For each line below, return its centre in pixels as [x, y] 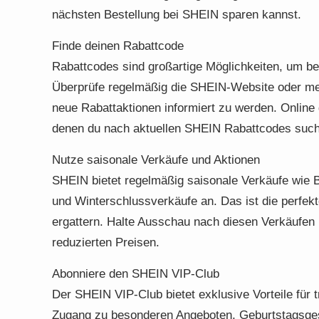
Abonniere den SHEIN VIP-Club [136, 274]
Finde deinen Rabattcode [118, 46]
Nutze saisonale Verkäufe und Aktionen [156, 160]
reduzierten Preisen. [106, 242]
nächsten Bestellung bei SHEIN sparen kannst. [177, 15]
